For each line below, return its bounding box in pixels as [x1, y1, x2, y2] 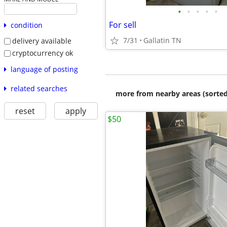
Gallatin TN [143, 35, 181, 45]
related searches [10, 83, 67, 93]
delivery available [12, 36, 71, 46]
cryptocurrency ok [12, 48, 73, 58]
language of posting [10, 64, 78, 74]
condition [10, 20, 43, 30]
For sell [109, 19, 136, 30]
